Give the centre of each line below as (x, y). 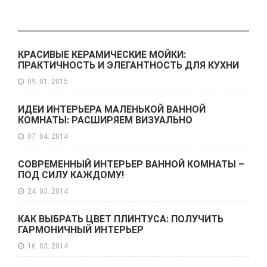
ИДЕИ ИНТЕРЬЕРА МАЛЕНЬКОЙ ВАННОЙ (112, 109)
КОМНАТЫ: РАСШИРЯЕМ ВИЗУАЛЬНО (105, 120)
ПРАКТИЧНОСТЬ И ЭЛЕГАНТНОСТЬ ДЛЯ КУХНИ (128, 65)
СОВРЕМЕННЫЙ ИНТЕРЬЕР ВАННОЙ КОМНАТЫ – (131, 164)
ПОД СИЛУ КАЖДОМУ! (71, 175)
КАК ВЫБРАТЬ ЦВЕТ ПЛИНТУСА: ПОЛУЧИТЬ (121, 219)
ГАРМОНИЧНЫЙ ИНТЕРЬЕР (81, 230)
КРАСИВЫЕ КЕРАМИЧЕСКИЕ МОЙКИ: (102, 55)
